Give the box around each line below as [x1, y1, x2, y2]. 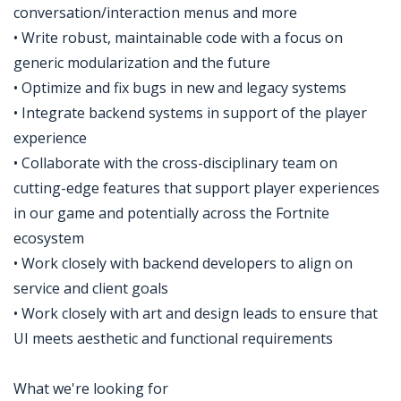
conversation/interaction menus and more [13, 3, 297, 22]
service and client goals [13, 278, 168, 298]
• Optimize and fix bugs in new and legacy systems [13, 78, 346, 98]
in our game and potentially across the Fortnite [13, 203, 329, 223]
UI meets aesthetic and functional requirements [13, 328, 333, 348]
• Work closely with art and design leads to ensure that [13, 303, 378, 323]
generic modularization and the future [13, 53, 270, 73]
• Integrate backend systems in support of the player [13, 103, 367, 123]
